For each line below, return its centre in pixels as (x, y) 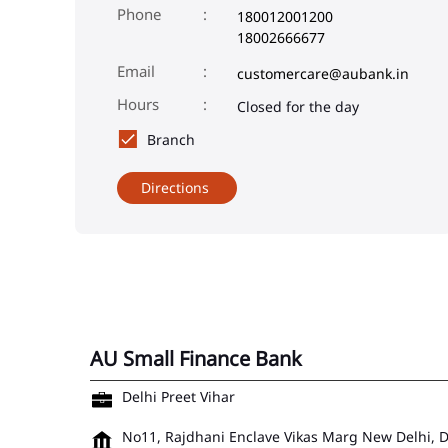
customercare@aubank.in (323, 73)
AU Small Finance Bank (196, 358)
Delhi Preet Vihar (178, 396)
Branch (171, 139)
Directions (175, 187)
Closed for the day (298, 106)
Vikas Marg (321, 436)
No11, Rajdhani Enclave (201, 436)
